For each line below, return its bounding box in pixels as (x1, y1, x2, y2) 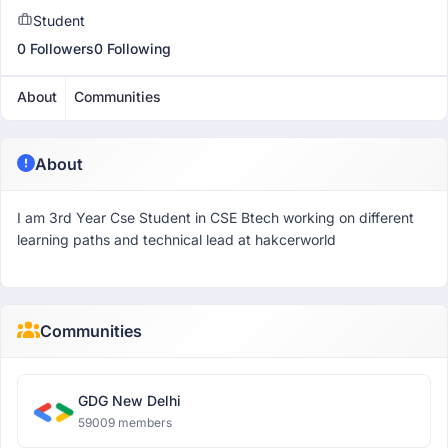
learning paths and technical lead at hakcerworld (17, 231, 336, 248)
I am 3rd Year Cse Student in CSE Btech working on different (17, 209, 414, 226)
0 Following (94, 40, 171, 57)
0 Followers (17, 40, 94, 57)
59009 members (78, 415, 172, 430)
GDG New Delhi (78, 392, 181, 409)
